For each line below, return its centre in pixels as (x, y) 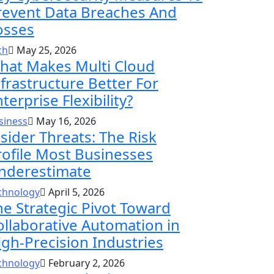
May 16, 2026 (65, 121)
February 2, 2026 (85, 263)
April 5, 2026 (75, 192)
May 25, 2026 (45, 50)
